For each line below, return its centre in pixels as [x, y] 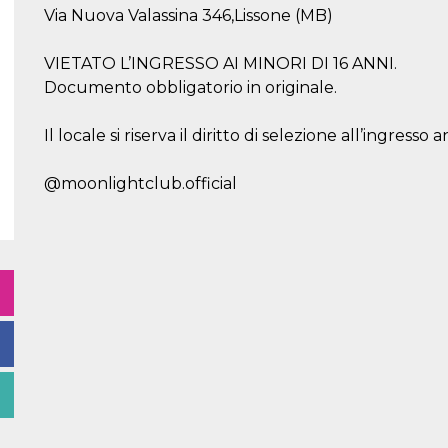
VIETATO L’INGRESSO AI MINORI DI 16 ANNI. [220, 63]
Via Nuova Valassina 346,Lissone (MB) [188, 15]
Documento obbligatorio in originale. [190, 87]
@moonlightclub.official [140, 183]
